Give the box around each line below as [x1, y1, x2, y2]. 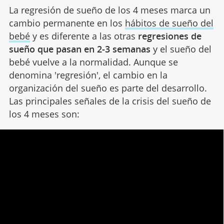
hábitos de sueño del [124, 16, 213, 29]
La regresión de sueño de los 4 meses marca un [8, 3, 210, 16]
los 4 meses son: [8, 107, 79, 120]
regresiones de [137, 29, 201, 42]
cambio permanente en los [8, 16, 125, 29]
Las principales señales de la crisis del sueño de [8, 94, 211, 107]
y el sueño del [150, 42, 211, 55]
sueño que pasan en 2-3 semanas [8, 42, 150, 55]
